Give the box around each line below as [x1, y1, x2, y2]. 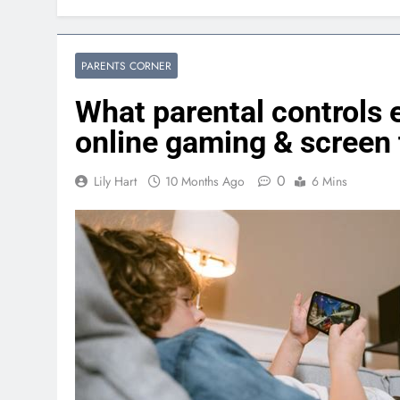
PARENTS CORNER [81, 58, 171, 73]
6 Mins [312, 172, 347, 190]
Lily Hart [94, 172, 137, 190]
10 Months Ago [165, 172, 245, 190]
